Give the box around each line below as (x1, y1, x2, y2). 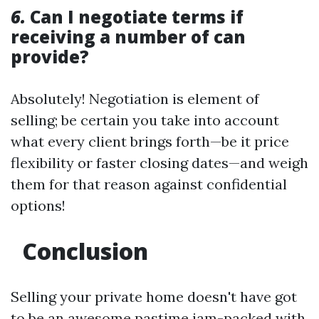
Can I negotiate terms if (26, 5, 244, 29)
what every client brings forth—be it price (11, 132, 289, 151)
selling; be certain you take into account (11, 111, 279, 130)
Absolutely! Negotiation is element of (11, 90, 259, 108)
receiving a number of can (11, 25, 246, 49)
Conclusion (16, 236, 148, 267)
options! (11, 197, 66, 215)
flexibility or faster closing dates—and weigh (11, 154, 308, 172)
